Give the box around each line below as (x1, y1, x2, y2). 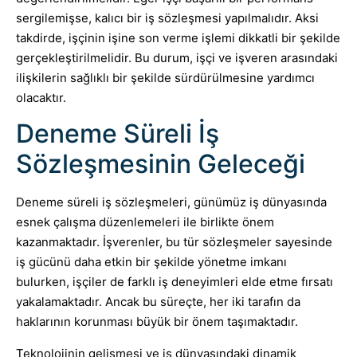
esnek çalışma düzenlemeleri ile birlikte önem (16, 214, 274, 230)
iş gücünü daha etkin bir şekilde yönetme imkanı (16, 254, 287, 270)
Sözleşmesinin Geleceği (16, 148, 305, 180)
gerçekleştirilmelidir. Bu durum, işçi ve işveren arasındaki (16, 50, 338, 66)
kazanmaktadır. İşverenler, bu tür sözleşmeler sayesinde (16, 234, 332, 250)
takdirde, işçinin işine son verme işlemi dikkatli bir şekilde (16, 30, 340, 46)
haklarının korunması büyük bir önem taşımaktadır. (16, 314, 298, 330)
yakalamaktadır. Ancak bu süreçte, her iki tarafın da (16, 294, 300, 310)
